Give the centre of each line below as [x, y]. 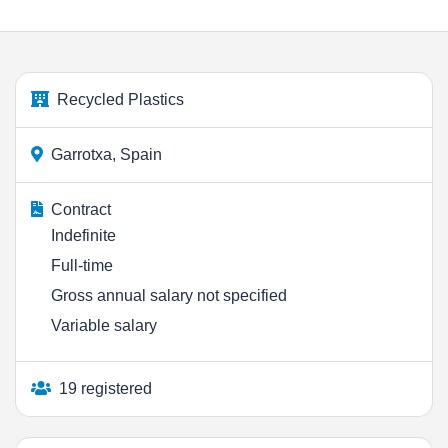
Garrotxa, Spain [106, 154]
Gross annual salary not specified [169, 295]
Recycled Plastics [120, 99]
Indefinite [83, 235]
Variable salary [104, 325]
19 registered [105, 388]
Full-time [82, 265]
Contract [81, 209]
